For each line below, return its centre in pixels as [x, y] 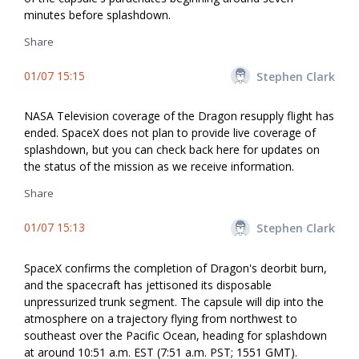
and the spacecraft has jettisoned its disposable [148, 284]
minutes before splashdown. [97, 15]
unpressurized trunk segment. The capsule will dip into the [174, 301]
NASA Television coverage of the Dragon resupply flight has [179, 116]
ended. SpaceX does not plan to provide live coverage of [170, 133]
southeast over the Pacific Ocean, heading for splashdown [175, 335]
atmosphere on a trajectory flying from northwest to [161, 318]
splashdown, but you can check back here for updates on [172, 150]
